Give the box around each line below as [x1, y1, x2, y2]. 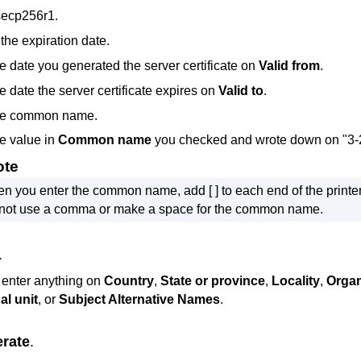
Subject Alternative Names [59, 293, 220, 307]
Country [104, 274, 154, 288]
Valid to [218, 83, 264, 98]
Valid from [259, 59, 321, 73]
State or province [160, 274, 265, 288]
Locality [272, 274, 320, 288]
